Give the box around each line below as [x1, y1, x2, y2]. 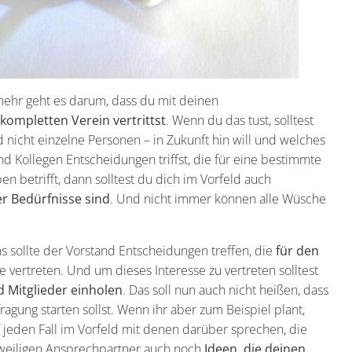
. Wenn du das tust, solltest [166, 112, 313, 130]
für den [276, 242, 319, 260]
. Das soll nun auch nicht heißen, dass [123, 281, 328, 299]
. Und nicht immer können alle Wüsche [110, 190, 326, 208]
